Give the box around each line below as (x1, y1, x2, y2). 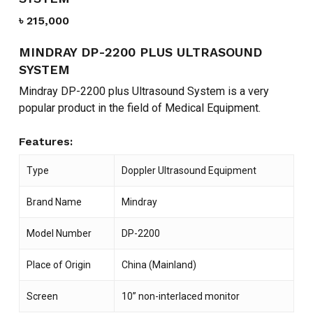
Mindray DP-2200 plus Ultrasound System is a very (18, 85, 269, 99)
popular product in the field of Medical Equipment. (18, 101, 261, 115)
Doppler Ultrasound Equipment (121, 165, 256, 177)
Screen (26, 291, 58, 303)
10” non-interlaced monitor (121, 291, 240, 303)
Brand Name (26, 196, 82, 208)
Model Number (26, 228, 92, 240)
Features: (18, 135, 73, 149)
